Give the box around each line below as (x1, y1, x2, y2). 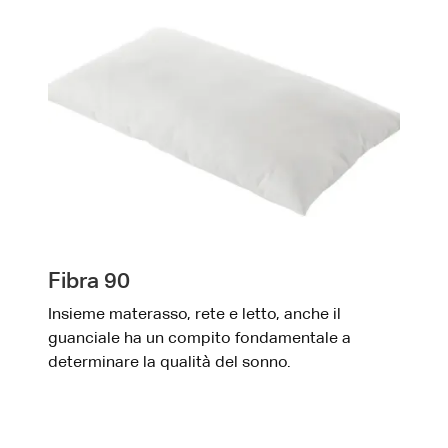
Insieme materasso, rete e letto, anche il (48, 306, 341, 323)
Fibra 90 (48, 270, 130, 293)
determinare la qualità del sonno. (48, 354, 291, 371)
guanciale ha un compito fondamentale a (48, 330, 351, 347)
